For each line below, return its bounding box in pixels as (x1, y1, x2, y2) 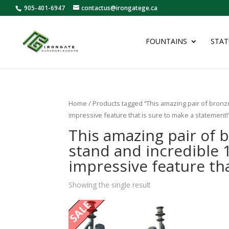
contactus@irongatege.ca (81, 4, 157, 12)
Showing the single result (68, 179, 151, 190)
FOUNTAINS (146, 36, 187, 46)
